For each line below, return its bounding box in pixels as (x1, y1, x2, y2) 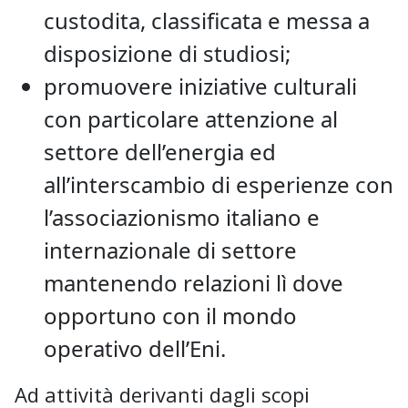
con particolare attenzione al (44, 103, 338, 134)
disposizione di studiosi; (44, 37, 291, 68)
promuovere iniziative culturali (44, 70, 357, 101)
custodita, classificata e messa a (44, 5, 370, 36)
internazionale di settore (44, 234, 297, 265)
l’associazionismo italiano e (44, 201, 320, 232)
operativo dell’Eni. (44, 332, 226, 363)
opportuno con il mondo (44, 300, 297, 331)
